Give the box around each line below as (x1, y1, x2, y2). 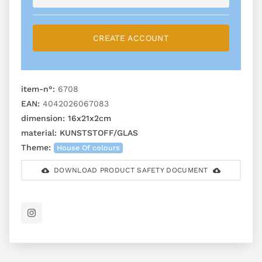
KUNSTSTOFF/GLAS (57, 128, 138, 138)
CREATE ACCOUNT (93, 33, 169, 43)
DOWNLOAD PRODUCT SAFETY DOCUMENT (54, 166, 208, 175)
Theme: (21, 143, 51, 153)
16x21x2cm (65, 113, 111, 123)
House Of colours (57, 143, 120, 153)
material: (21, 128, 57, 138)
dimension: (21, 113, 65, 123)
